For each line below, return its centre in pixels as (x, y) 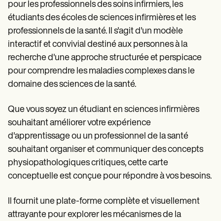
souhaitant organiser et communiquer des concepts (106, 150)
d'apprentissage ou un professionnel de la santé (98, 137)
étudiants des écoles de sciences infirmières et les (102, 18)
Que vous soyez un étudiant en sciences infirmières (104, 110)
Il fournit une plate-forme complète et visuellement (104, 202)
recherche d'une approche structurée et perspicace (105, 58)
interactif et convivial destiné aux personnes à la (98, 45)
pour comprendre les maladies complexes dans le (101, 72)
